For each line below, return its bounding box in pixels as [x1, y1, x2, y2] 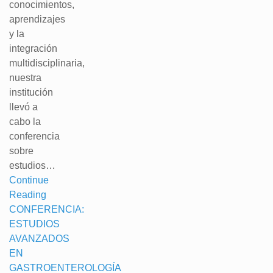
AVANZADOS [9, 233, 69, 244]
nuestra [9, 73, 41, 83]
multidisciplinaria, [9, 58, 85, 68]
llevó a [9, 102, 38, 112]
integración [9, 43, 57, 54]
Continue [9, 175, 49, 185]
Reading [9, 190, 46, 200]
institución [9, 87, 53, 97]
